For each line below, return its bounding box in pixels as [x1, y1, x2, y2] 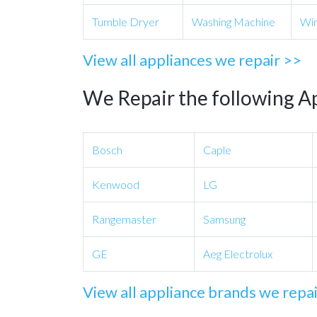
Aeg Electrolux [203, 247, 272, 260]
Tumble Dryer [92, 15, 159, 28]
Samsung [203, 212, 246, 226]
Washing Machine [192, 15, 275, 28]
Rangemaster [92, 212, 156, 226]
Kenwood [92, 178, 139, 191]
